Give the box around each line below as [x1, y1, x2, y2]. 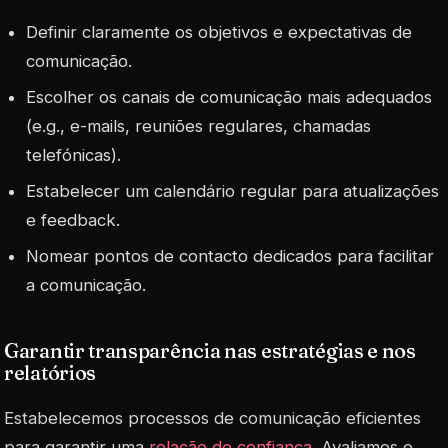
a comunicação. [26, 275, 147, 296]
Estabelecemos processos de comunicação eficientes [4, 408, 421, 429]
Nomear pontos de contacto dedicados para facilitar [26, 246, 435, 267]
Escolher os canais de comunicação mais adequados [26, 86, 433, 107]
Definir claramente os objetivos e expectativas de [26, 21, 413, 42]
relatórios [4, 360, 96, 386]
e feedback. [26, 210, 121, 231]
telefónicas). [26, 144, 122, 165]
